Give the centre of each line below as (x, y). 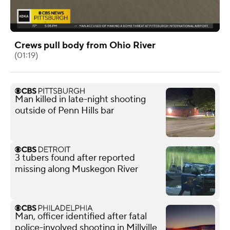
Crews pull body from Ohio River (85, 45)
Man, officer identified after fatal (81, 216)
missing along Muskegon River (76, 169)
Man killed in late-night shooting (80, 99)
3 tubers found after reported (75, 158)
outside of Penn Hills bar (64, 110)
